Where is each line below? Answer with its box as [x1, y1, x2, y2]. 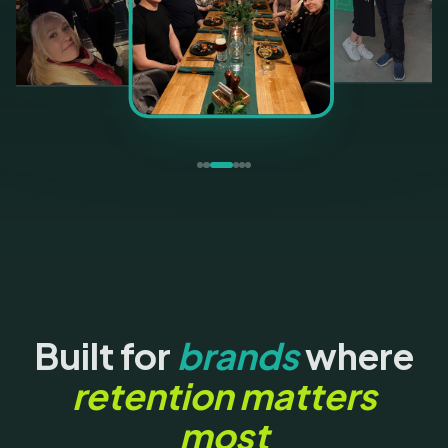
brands [177, 333, 299, 379]
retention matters [71, 373, 377, 419]
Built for [34, 333, 177, 379]
